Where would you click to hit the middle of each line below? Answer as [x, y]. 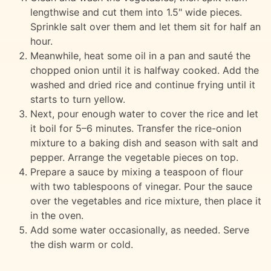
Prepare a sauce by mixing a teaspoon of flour [136, 171]
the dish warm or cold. [81, 244]
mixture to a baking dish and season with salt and [144, 142]
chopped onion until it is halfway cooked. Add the [144, 70]
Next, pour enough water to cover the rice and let [144, 113]
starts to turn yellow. [77, 99]
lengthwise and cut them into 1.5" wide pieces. [136, 12]
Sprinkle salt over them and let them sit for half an [145, 26]
